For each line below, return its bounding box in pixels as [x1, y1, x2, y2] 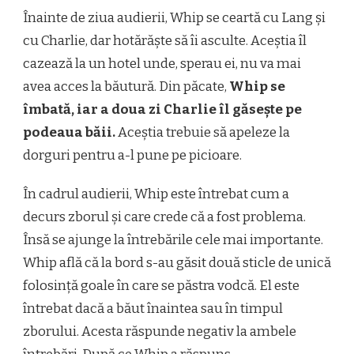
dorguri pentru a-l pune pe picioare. [23, 146, 242, 164]
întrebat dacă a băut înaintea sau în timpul [23, 299, 283, 317]
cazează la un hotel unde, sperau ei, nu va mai [23, 55, 301, 72]
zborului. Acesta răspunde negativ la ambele [23, 322, 296, 340]
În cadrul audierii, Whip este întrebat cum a [23, 185, 289, 202]
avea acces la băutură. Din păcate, [23, 77, 227, 95]
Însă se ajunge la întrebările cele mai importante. [23, 231, 323, 248]
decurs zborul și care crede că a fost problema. [23, 208, 306, 225]
